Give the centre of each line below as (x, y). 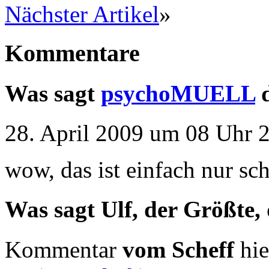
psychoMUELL (178, 93)
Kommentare (72, 53)
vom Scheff (178, 249)
